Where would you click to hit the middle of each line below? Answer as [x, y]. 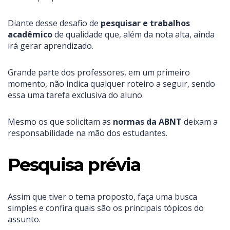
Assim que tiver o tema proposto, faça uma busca [102, 197]
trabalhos [170, 23]
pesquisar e [124, 23]
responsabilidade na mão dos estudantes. [88, 133]
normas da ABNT [147, 122]
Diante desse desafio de [54, 23]
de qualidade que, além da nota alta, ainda [135, 35]
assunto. [24, 219]
